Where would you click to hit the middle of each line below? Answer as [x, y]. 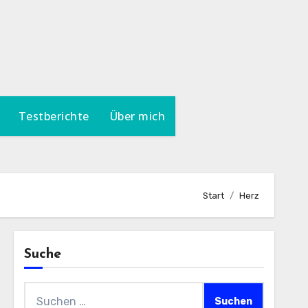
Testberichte [54, 116]
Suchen [43, 290]
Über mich [137, 116]
